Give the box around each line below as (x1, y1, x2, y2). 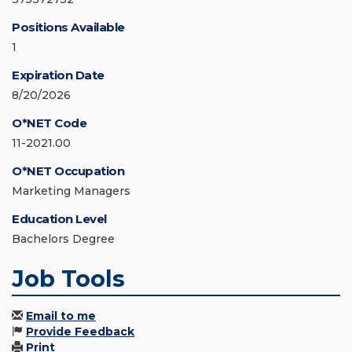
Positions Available (12, 20, 125, 35)
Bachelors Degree (12, 232, 115, 247)
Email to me (26, 309, 96, 324)
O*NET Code (12, 115, 86, 131)
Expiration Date (12, 68, 104, 83)
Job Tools (12, 265, 125, 293)
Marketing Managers (12, 184, 130, 199)
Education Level (12, 211, 107, 227)
